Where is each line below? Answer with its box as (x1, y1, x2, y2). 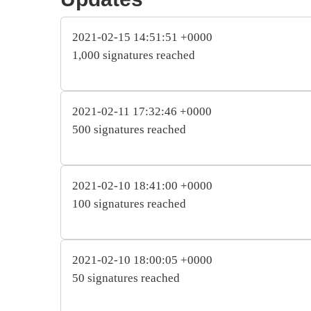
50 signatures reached (72, 271, 180, 285)
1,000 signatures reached (72, 48, 195, 62)
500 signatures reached (72, 122, 186, 136)
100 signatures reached (72, 196, 186, 210)
